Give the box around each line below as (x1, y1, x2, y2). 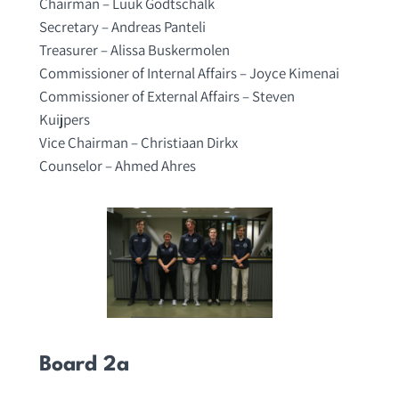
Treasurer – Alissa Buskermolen (38, 40, 230, 61)
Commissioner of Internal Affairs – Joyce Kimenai (38, 63, 339, 84)
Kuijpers (38, 110, 90, 130)
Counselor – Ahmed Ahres (38, 156, 196, 176)
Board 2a (38, 354, 129, 377)
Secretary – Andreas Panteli (38, 17, 206, 37)
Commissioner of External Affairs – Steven (38, 86, 295, 107)
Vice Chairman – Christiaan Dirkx (38, 133, 238, 153)
